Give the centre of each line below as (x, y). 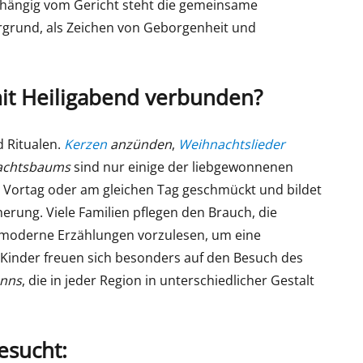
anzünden (140, 144)
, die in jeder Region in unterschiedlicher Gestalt (169, 280)
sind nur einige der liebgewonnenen (182, 167)
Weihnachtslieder (232, 144)
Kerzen (86, 144)
